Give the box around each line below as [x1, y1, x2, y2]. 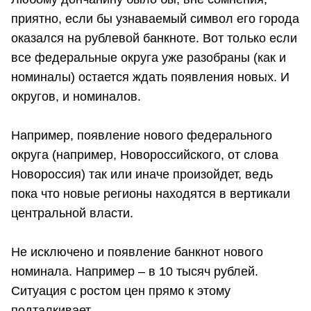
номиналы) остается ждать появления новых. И [11, 70, 289, 85]
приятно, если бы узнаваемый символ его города [11, 12, 299, 26]
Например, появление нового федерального [11, 128, 272, 143]
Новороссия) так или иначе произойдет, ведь [11, 167, 273, 182]
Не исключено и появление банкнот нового [11, 245, 263, 260]
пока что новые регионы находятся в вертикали [11, 187, 290, 201]
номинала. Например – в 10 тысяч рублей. [11, 264, 258, 279]
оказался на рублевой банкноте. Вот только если [11, 31, 297, 46]
